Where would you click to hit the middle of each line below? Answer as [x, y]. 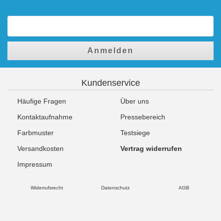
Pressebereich [143, 117]
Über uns [135, 101]
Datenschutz [115, 187]
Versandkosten [40, 148]
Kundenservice [110, 83]
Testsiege [135, 132]
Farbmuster [36, 132]
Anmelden [110, 50]
